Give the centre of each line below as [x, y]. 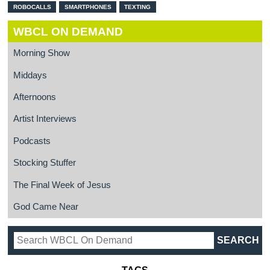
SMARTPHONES [88, 7]
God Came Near [46, 207]
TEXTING [138, 7]
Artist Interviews [45, 119]
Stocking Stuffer [44, 163]
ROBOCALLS [32, 7]
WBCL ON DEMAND [68, 31]
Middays [30, 75]
